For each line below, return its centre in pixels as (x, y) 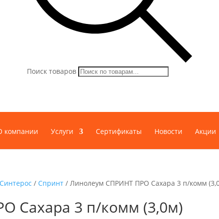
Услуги (62, 131)
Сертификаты (119, 131)
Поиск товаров (51, 71)
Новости (168, 131)
